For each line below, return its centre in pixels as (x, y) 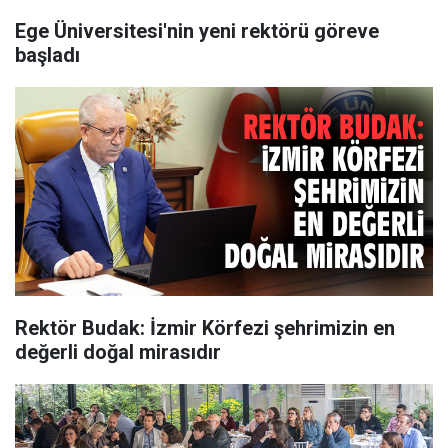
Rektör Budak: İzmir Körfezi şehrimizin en (205, 328)
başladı (47, 55)
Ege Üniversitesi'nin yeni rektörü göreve (197, 31)
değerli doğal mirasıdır (118, 352)
